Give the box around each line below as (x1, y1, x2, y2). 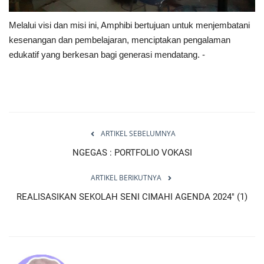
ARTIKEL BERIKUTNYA (91, 173, 161, 183)
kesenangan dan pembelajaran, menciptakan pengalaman (9, 35, 230, 45)
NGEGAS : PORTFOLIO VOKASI (72, 147, 192, 159)
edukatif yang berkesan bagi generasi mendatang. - (9, 49, 207, 60)
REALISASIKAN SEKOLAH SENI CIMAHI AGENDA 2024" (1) (16, 192, 247, 203)
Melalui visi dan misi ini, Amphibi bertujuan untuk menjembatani (9, 20, 250, 31)
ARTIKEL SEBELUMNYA (100, 128, 176, 139)
